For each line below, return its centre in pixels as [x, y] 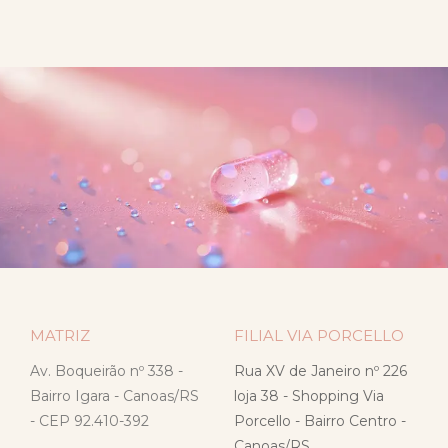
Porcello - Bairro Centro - [320, 421]
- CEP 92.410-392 [89, 421]
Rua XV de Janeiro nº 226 [320, 371]
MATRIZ [60, 336]
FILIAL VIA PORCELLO [319, 336]
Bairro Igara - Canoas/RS [114, 396]
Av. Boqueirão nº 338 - [106, 371]
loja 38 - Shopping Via [309, 396]
